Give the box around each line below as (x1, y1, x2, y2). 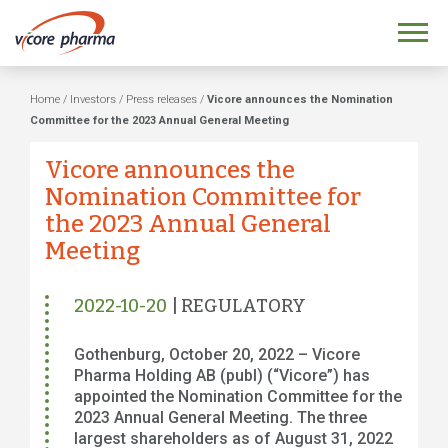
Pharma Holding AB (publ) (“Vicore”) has (74, 366, 370, 385)
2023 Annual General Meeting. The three (74, 408, 367, 427)
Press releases (126, 93, 197, 106)
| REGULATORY (172, 295, 306, 317)
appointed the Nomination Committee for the (74, 387, 402, 406)
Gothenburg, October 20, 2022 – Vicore (74, 345, 360, 364)
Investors (70, 93, 116, 106)
